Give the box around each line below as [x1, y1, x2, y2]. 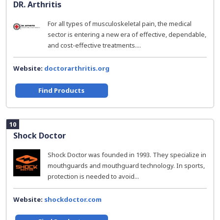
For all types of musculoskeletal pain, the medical [48, 19, 192, 28]
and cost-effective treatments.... [48, 41, 141, 50]
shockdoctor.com [44, 195, 102, 204]
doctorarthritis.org [44, 64, 110, 73]
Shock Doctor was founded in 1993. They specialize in [48, 150, 206, 159]
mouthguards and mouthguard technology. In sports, [48, 161, 205, 170]
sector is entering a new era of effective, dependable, [48, 30, 206, 39]
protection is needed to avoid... [48, 172, 139, 181]
